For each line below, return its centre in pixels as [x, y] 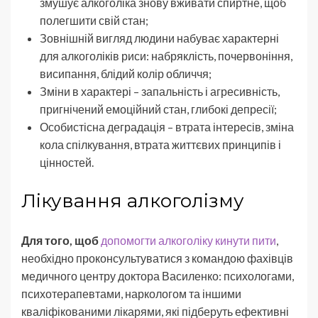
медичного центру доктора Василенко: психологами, [158, 275]
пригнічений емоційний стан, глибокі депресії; [158, 109]
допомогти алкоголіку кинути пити [188, 240]
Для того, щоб [60, 240]
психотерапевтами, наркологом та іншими [131, 293]
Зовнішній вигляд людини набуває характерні [159, 38]
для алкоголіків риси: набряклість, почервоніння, [166, 55]
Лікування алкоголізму [133, 201]
